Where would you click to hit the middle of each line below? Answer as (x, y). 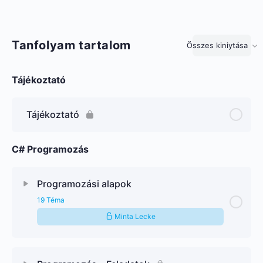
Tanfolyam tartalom (71, 45)
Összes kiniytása (217, 45)
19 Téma (51, 200)
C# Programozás (50, 149)
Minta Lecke (134, 216)
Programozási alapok (84, 183)
